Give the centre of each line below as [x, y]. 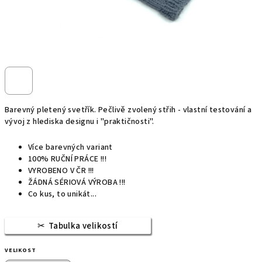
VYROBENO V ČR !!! [61, 171]
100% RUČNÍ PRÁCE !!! [67, 159]
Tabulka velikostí [83, 226]
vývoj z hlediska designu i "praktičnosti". [80, 122]
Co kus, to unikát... [62, 194]
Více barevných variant [70, 147]
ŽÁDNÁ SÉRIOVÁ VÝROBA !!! [77, 182]
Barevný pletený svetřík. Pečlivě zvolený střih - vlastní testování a [128, 110]
